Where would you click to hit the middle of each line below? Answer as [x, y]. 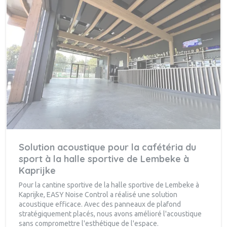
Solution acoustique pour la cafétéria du [107, 147]
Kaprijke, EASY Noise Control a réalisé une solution [98, 194]
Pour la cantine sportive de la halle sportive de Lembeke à [109, 185]
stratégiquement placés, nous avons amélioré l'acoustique [110, 214]
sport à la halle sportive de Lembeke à [104, 159]
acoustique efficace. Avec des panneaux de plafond [100, 204]
